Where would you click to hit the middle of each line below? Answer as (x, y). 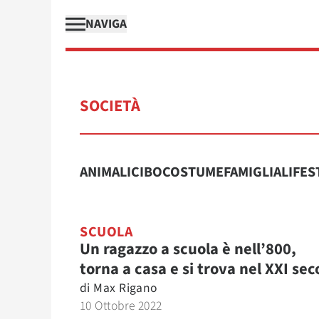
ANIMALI (105, 172)
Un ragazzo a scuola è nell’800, (188, 249)
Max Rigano (125, 288)
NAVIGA (106, 24)
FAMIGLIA (252, 172)
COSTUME (193, 172)
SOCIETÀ (110, 106)
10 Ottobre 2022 (121, 306)
